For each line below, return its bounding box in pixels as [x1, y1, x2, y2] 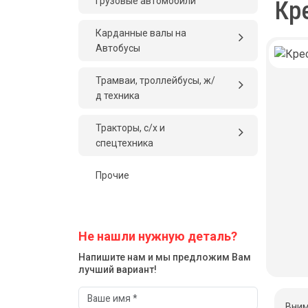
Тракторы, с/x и [96, 122, 165, 133]
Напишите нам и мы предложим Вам [78, 252, 251, 263]
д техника [96, 90, 140, 101]
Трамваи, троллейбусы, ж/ [96, 75, 215, 86]
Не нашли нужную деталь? [78, 229, 237, 243]
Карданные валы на [96, 27, 186, 38]
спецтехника [96, 137, 153, 148]
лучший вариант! [78, 264, 157, 275]
